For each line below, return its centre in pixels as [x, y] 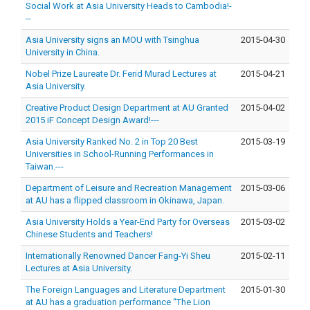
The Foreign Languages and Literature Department [125, 289]
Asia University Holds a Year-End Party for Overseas [127, 221]
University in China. [62, 52]
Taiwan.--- [44, 166]
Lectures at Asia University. [79, 268]
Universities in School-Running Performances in [119, 154]
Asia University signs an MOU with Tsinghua [112, 39]
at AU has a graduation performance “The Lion [118, 302]
